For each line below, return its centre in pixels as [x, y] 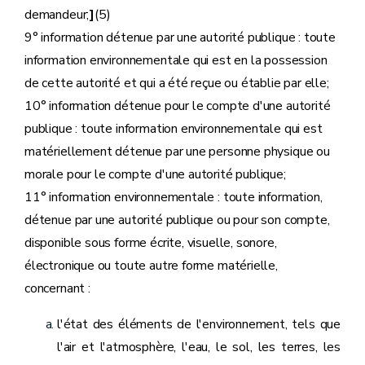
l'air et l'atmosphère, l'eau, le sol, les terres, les [199, 347]
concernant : [57, 288]
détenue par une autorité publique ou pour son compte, [177, 220]
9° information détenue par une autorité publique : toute [180, 37]
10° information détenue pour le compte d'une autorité [178, 106]
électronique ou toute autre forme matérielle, [151, 266]
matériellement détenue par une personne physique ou [177, 152]
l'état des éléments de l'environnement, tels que [199, 324]
